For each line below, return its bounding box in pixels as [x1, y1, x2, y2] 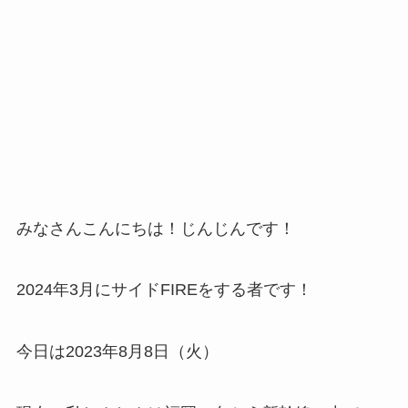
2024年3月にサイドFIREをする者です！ [15, 280, 312, 300]
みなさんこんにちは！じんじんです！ [15, 219, 295, 238]
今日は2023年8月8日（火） [15, 342, 219, 362]
